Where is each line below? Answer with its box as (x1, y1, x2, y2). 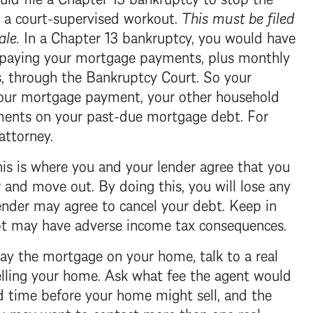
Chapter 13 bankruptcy (50, 23, 191, 48)
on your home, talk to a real (102, 241, 278, 266)
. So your (196, 62, 252, 87)
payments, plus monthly (135, 43, 290, 68)
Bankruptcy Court (85, 62, 196, 87)
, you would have (191, 23, 296, 48)
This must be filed (181, 3, 294, 29)
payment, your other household (80, 82, 279, 107)
